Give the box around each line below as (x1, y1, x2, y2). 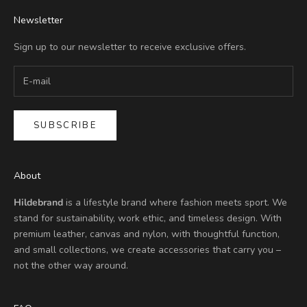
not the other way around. (14, 259, 128, 273)
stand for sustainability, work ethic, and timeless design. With (14, 212, 282, 225)
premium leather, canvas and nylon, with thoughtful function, (14, 228, 280, 241)
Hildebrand (14, 196, 63, 210)
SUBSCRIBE (34, 119, 97, 132)
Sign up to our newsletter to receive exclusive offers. (14, 40, 246, 53)
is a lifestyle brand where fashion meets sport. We (63, 196, 287, 210)
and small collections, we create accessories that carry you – (14, 243, 281, 257)
